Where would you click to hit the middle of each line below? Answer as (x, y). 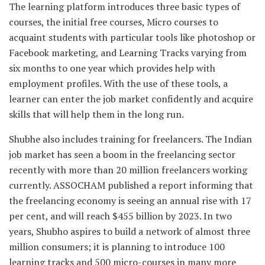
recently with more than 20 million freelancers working (128, 169)
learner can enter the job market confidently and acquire (131, 98)
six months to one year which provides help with (112, 68)
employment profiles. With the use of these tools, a (118, 83)
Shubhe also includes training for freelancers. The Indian (130, 139)
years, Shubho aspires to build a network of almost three (130, 231)
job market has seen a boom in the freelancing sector (122, 154)
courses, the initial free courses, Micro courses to (114, 22)
